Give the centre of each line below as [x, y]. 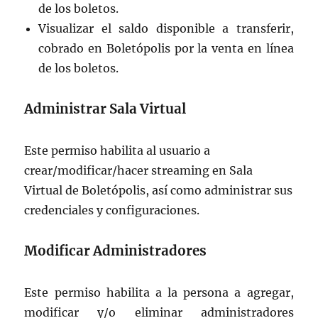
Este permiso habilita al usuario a [117, 151]
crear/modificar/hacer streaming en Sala [139, 171]
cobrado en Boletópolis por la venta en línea [166, 49]
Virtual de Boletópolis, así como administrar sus [159, 191]
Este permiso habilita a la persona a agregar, [159, 293]
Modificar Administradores [116, 251]
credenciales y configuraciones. [112, 210]
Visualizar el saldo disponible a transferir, [166, 29]
